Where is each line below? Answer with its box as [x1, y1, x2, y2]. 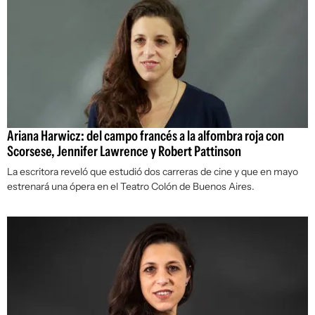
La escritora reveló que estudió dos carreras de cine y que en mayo [7, 165, 298, 179]
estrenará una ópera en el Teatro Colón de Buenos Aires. [7, 180, 255, 193]
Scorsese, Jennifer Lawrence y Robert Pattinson [7, 143, 241, 160]
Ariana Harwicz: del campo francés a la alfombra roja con [7, 127, 284, 145]
